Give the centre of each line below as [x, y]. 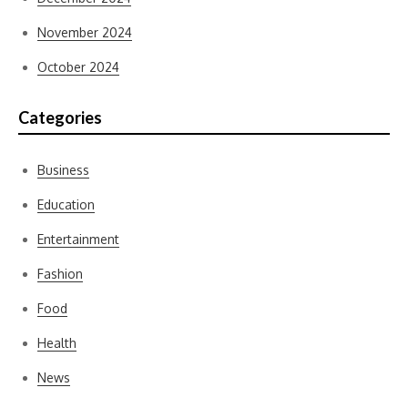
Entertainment [78, 239]
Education [66, 204]
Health [57, 343]
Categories [60, 117]
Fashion [60, 274]
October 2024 [78, 67]
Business [63, 170]
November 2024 [85, 32]
